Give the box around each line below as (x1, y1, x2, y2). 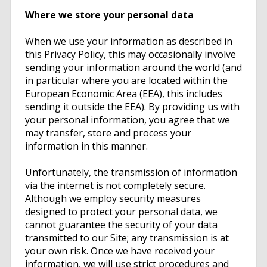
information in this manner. (25, 139, 148, 153)
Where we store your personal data (25, 8, 194, 22)
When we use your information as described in (25, 35, 232, 48)
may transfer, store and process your (25, 126, 191, 140)
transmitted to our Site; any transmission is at (25, 231, 229, 245)
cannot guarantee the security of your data (25, 218, 218, 232)
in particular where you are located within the (25, 74, 228, 88)
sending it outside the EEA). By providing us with (25, 100, 240, 114)
